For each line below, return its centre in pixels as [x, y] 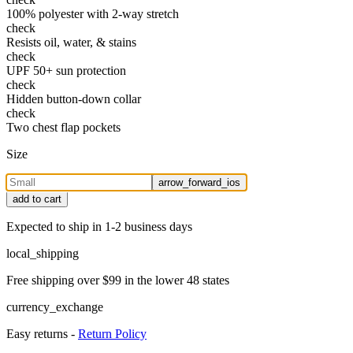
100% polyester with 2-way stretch [93, 14]
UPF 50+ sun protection [66, 71]
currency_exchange [55, 307]
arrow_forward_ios [199, 183]
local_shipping [43, 254]
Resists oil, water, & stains [71, 43]
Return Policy [112, 334]
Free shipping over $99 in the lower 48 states [118, 281]
